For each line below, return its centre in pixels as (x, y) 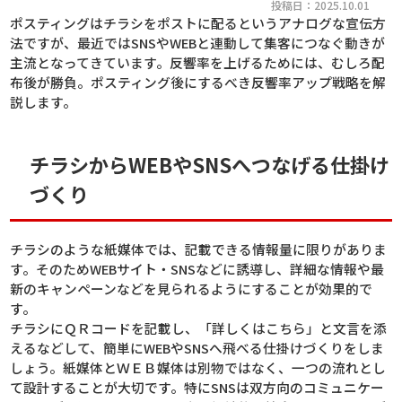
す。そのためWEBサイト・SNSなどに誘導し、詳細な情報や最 (197, 269)
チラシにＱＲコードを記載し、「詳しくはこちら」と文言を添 (199, 328)
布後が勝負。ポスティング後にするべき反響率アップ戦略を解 (198, 83)
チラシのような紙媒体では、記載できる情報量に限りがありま (199, 249)
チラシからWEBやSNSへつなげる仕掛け (210, 165)
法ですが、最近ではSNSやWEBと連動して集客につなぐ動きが (198, 43)
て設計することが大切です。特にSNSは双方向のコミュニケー (197, 388)
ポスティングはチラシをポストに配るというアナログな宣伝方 (198, 23)
